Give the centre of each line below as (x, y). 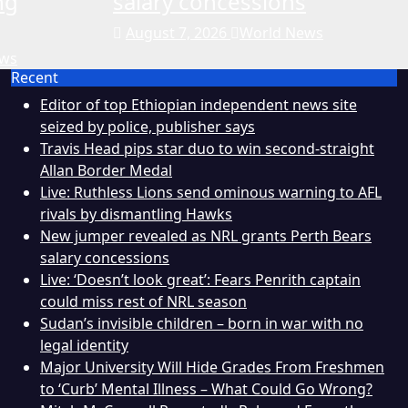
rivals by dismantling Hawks (136, 214)
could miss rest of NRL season (143, 301)
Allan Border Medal (106, 170)
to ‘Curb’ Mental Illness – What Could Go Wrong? (206, 388)
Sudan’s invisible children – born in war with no (202, 323)
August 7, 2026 (178, 32)
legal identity (84, 345)
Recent (35, 77)
